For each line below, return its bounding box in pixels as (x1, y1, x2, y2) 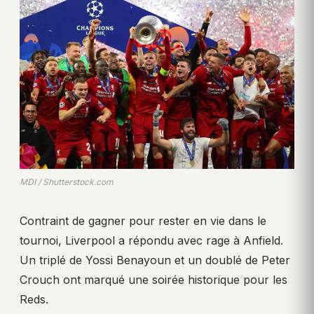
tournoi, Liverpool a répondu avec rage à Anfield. (20, 233, 283, 248)
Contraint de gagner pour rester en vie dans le (20, 214, 266, 228)
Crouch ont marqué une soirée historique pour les (20, 273, 287, 287)
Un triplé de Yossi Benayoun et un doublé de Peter (20, 253, 290, 268)
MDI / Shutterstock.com (20, 177, 114, 188)
